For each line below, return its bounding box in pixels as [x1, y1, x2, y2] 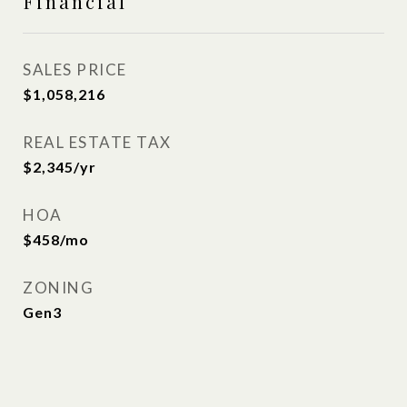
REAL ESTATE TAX [23, 133, 172, 152]
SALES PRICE [23, 60, 127, 79]
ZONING [23, 278, 94, 297]
